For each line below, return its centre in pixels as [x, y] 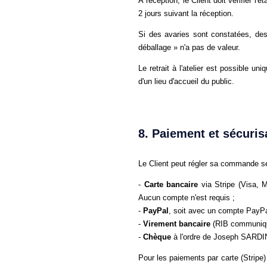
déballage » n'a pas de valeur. [189, 47]
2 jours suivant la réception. [186, 13]
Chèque [157, 237]
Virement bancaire [177, 224]
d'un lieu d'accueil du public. [186, 81]
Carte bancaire [171, 184]
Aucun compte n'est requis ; [187, 198]
